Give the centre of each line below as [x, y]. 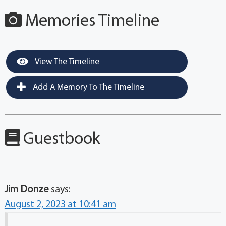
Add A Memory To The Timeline [87, 88]
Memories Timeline [90, 22]
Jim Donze [26, 190]
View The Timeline [66, 62]
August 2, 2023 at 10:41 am [60, 205]
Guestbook [60, 140]
